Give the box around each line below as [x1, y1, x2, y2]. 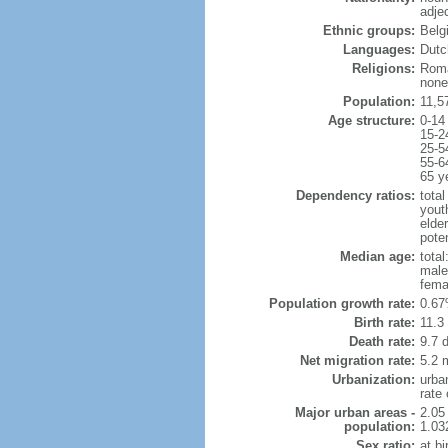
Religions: [351, 61, 415, 76]
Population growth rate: [268, 296, 415, 311]
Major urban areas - [294, 405, 415, 420]
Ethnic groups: [322, 23, 415, 38]
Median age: [339, 249, 415, 264]
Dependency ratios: [295, 188, 415, 203]
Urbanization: [331, 372, 415, 387]
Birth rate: [353, 315, 415, 330]
